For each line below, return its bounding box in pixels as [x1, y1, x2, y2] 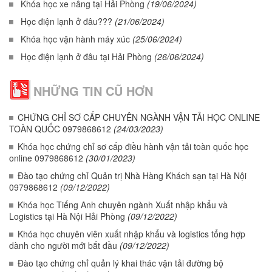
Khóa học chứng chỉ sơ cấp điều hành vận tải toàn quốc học [18, 140, 248, 152]
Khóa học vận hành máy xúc [21, 33, 130, 45]
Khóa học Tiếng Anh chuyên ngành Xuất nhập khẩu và [18, 199, 228, 211]
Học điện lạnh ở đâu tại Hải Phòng [21, 50, 152, 63]
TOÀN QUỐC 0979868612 [9, 123, 111, 135]
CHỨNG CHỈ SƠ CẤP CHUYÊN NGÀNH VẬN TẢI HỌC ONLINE [18, 111, 260, 123]
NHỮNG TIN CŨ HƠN [33, 82, 153, 100]
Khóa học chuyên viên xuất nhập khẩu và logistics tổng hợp [18, 228, 245, 240]
